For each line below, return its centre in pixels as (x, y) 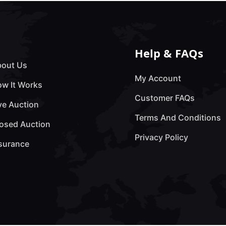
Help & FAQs (169, 53)
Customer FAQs (164, 98)
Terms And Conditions (178, 117)
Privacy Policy (161, 137)
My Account (158, 78)
